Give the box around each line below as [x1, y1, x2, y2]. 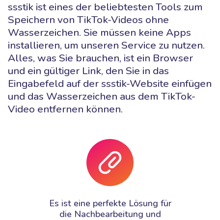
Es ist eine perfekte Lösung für [49, 197, 171, 209]
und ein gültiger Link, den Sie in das [8, 63, 169, 78]
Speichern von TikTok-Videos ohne [8, 12, 169, 27]
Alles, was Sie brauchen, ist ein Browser [8, 51, 193, 65]
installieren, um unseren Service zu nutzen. [8, 38, 205, 52]
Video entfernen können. [8, 102, 123, 116]
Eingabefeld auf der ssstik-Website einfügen [8, 76, 212, 90]
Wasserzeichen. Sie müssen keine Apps [8, 25, 191, 39]
